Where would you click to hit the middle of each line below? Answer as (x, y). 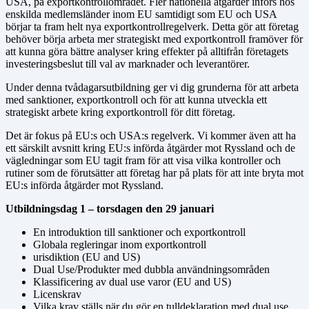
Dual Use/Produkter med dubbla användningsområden (151, 270)
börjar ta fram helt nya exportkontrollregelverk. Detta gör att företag (152, 27)
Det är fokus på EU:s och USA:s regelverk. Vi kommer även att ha (151, 136)
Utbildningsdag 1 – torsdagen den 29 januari (110, 209)
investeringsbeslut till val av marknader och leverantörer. (128, 64)
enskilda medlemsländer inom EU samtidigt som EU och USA (141, 14)
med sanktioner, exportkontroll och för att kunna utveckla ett (136, 100)
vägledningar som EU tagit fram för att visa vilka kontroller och (143, 161)
